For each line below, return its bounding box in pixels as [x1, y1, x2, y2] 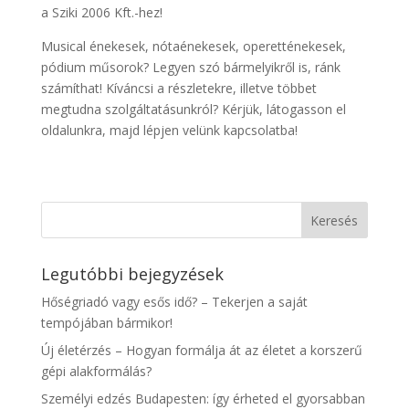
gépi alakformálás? [40, 362, 152, 381]
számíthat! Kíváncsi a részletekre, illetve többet [40, 79, 317, 98]
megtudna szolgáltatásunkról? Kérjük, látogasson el [40, 100, 346, 119]
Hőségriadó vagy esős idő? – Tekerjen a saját [40, 293, 308, 311]
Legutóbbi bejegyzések [40, 263, 224, 286]
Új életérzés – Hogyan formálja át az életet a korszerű [40, 341, 362, 360]
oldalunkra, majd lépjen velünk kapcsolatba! [40, 121, 298, 140]
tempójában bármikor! [40, 314, 173, 332]
